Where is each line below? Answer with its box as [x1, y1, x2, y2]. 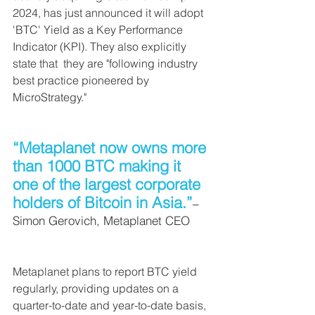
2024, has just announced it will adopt [13, 6, 206, 20]
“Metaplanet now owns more [13, 138, 210, 158]
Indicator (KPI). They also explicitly [13, 39, 189, 54]
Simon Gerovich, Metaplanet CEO [13, 213, 190, 229]
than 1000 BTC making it [13, 156, 185, 176]
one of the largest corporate [13, 174, 205, 195]
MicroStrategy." [13, 90, 86, 105]
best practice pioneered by [13, 73, 152, 88]
